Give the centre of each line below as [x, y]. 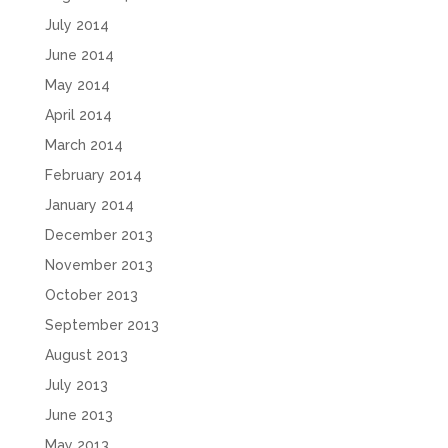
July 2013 [76, 384]
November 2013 [98, 264]
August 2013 [86, 354]
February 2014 [93, 174]
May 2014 [77, 84]
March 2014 [83, 144]
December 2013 [98, 234]
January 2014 [89, 204]
